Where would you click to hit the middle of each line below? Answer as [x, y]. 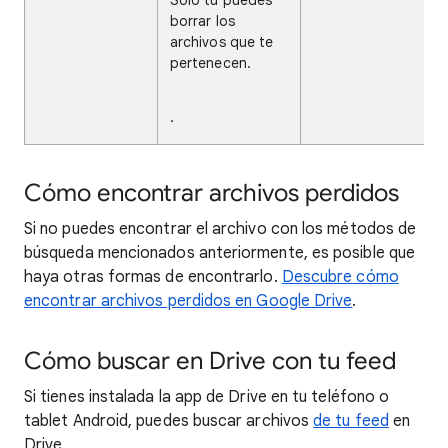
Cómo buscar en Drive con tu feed [210, 361]
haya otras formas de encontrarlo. [153, 277]
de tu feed [351, 421]
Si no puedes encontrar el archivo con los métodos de [220, 229]
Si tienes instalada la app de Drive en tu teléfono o [207, 397]
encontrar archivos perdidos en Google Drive [188, 301]
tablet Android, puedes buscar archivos [169, 421]
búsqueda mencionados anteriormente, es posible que [219, 253]
